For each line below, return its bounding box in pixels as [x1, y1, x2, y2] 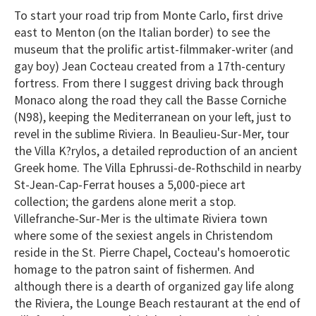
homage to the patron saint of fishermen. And [14, 261, 255, 277]
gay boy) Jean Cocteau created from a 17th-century [14, 58, 285, 74]
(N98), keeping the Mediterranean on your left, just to [14, 109, 291, 125]
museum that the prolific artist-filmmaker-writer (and [14, 41, 293, 57]
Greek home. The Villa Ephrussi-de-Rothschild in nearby [14, 159, 301, 176]
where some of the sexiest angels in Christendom [14, 227, 273, 243]
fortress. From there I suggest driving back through [14, 75, 284, 91]
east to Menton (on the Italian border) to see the [14, 24, 270, 40]
